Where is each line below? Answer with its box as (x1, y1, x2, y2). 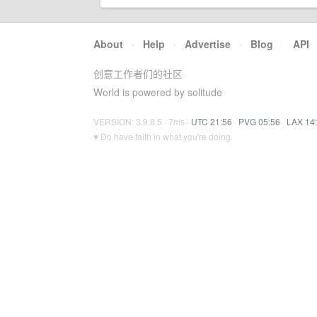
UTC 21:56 (191, 115, 232, 127)
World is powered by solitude (93, 85, 222, 99)
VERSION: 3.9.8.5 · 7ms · (93, 115, 191, 127)
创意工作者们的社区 (93, 67, 183, 81)
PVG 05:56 (238, 115, 280, 127)
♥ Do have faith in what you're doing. (93, 130, 233, 142)
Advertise (185, 37, 231, 51)
